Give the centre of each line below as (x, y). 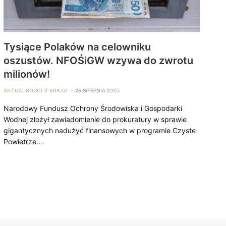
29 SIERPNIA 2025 (97, 90)
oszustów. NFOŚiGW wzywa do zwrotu (98, 60)
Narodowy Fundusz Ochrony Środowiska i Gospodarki (93, 108)
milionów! (26, 74)
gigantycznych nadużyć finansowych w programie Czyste (99, 130)
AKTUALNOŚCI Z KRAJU (35, 90)
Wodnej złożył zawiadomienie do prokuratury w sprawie (95, 119)
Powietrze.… (24, 141)
